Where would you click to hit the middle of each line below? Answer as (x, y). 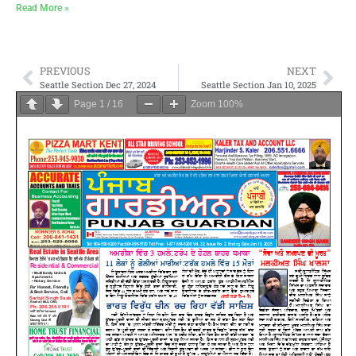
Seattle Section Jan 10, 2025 (259, 85)
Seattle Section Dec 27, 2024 (98, 85)
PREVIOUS (65, 71)
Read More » (43, 8)
